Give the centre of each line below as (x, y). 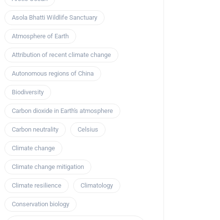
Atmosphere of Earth (40, 36)
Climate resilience (37, 186)
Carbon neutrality (35, 130)
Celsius (88, 130)
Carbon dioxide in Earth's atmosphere (62, 111)
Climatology (97, 186)
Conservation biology (41, 204)
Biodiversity (28, 92)
